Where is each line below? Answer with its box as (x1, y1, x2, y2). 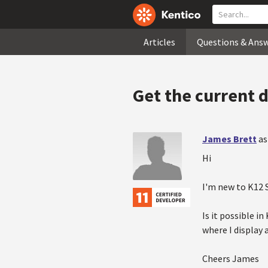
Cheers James (202, 252, 259, 264)
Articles (144, 36, 175, 48)
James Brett (202, 133, 257, 145)
